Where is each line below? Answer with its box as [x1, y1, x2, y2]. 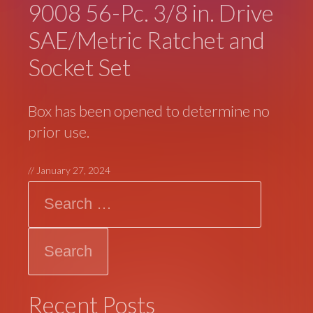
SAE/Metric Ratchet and [28, 26, 265, 54]
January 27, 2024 [36, 163, 111, 176]
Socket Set [28, 53, 131, 82]
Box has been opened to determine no [28, 101, 270, 120]
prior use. [28, 122, 90, 141]
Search [28, 181, 73, 201]
